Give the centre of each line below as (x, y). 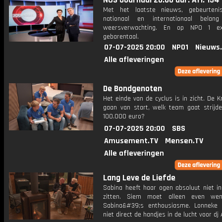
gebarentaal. (121, 37)
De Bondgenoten (133, 89)
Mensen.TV (184, 141)
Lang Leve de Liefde (139, 178)
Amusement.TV (131, 141)
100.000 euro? (124, 116)
